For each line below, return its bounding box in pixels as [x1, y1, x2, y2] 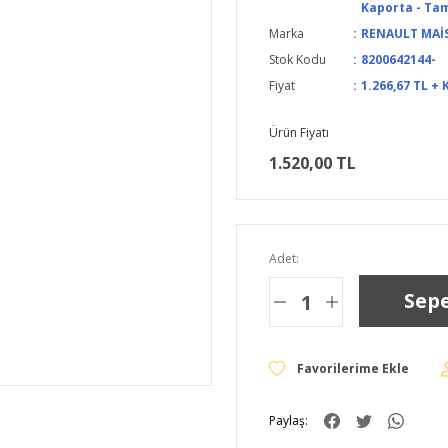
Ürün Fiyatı [269, 124, 329, 141]
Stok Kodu [269, 51, 326, 68]
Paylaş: [269, 412, 308, 429]
